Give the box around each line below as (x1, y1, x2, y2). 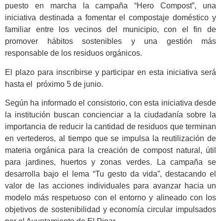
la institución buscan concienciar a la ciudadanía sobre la (5, 110, 216, 119)
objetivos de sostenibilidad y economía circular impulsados (5, 205, 216, 214)
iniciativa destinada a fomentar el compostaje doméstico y (5, 13, 216, 22)
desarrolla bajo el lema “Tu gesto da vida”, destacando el (5, 170, 216, 179)
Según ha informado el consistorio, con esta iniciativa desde (5, 99, 216, 108)
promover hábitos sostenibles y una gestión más (5, 37, 216, 46)
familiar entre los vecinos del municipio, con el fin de (5, 25, 216, 34)
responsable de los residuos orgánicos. (5, 49, 142, 58)
